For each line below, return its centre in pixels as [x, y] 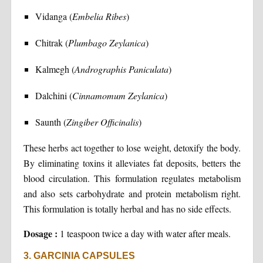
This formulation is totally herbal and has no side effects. [127, 208]
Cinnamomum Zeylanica [118, 95]
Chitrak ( [51, 42]
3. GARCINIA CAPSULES [79, 255]
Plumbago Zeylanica [107, 42]
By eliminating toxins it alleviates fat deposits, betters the [132, 163]
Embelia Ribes [99, 16]
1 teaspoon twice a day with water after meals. [144, 233]
